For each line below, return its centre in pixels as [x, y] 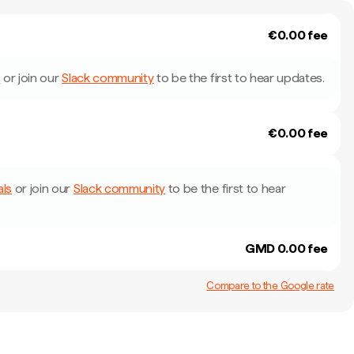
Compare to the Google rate [270, 285]
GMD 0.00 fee [286, 249]
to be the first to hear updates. [239, 78]
